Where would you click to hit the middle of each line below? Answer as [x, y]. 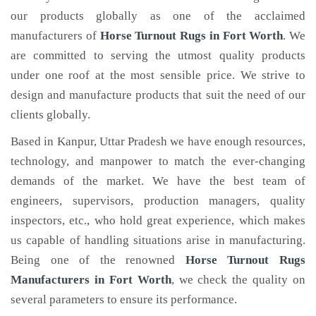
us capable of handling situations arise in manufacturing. [158, 240]
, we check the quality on [238, 280]
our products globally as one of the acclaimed [158, 16]
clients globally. [50, 115]
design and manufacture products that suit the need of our [158, 95]
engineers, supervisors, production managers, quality [158, 201]
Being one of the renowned [98, 260]
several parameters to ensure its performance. [124, 299]
